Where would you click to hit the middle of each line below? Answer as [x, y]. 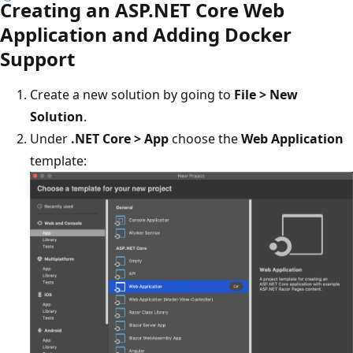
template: [58, 160]
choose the [205, 138]
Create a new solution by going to [132, 94]
